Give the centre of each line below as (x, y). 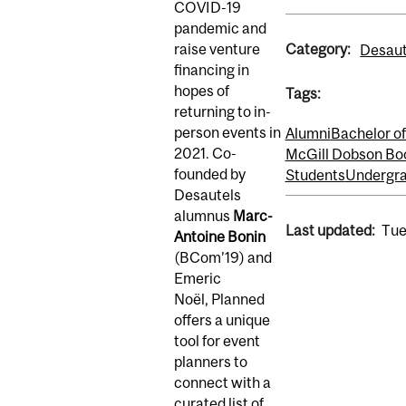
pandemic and (220, 29)
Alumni (308, 133)
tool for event (217, 341)
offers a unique (222, 320)
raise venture (217, 49)
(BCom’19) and (223, 258)
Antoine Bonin (220, 237)
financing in (212, 70)
